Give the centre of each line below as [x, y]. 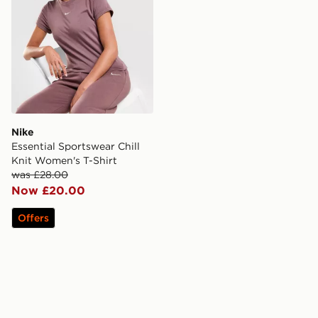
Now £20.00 [48, 191]
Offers [33, 218]
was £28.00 [40, 175]
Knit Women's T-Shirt [64, 161]
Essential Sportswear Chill [76, 147]
